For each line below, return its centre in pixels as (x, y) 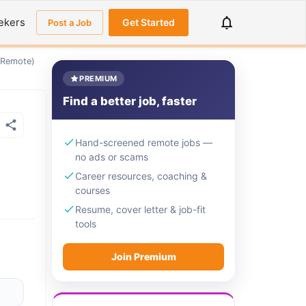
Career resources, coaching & (141, 176)
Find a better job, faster (130, 101)
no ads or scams (112, 156)
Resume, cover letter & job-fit (140, 209)
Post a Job (70, 23)
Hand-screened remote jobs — (144, 142)
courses (93, 190)
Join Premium (143, 257)
